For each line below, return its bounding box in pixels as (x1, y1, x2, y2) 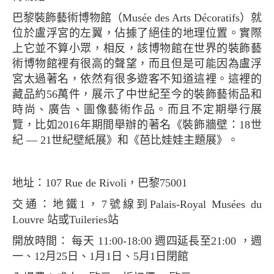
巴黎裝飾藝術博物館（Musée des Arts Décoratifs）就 (12, 11, 23, 24)
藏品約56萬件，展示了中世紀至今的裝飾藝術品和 (12, 87, 262, 100)
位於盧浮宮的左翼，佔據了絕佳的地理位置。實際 (12, 26, 262, 39)
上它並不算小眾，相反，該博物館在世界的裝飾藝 (12, 42, 262, 54)
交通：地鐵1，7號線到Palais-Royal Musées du (12, 198, 26, 210)
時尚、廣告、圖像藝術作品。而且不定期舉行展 (12, 103, 262, 116)
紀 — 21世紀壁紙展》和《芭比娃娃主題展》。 (12, 133, 239, 146)
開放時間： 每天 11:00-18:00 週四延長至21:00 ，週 (12, 234, 24, 247)
